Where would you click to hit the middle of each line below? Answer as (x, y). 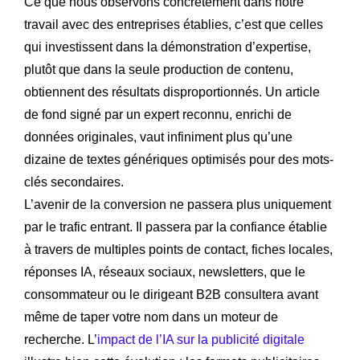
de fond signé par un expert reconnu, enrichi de (158, 114)
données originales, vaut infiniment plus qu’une (158, 137)
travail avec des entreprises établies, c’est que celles (174, 24)
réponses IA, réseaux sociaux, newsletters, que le (165, 272)
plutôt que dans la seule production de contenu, (159, 69)
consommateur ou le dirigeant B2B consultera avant (171, 294)
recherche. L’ (61, 339)
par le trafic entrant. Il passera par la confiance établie (176, 227)
